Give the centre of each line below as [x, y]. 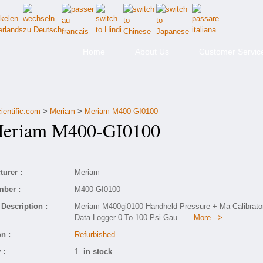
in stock [98, 252]
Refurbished [95, 235]
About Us [152, 52]
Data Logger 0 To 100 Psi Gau [127, 218]
